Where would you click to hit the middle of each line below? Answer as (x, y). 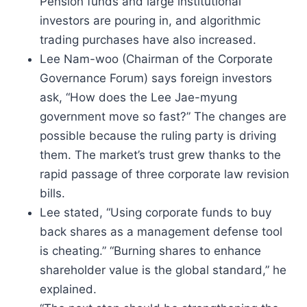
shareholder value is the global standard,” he (163, 270)
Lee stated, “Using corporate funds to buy (156, 212)
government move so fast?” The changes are (163, 116)
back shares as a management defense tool (161, 232)
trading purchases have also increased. (148, 40)
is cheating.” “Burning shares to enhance (150, 251)
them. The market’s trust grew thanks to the (160, 155)
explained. (68, 289)
